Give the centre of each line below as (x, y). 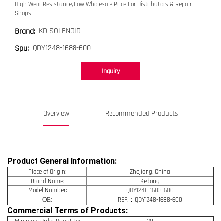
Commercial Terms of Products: (68, 210)
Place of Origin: (47, 171)
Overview (56, 113)
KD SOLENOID (60, 31)
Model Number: (47, 190)
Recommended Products (141, 113)
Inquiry (110, 71)
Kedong (150, 181)
